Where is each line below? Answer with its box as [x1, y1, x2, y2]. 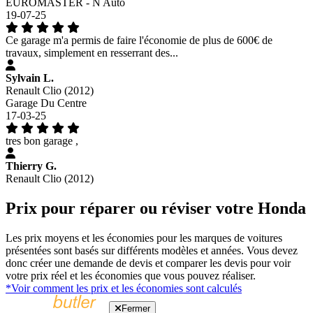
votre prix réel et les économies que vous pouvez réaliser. [6, 270, 256, 282]
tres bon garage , [6, 135, 78, 147]
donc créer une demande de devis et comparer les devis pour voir [6, 257, 291, 270]
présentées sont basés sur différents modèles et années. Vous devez [6, 245, 298, 257]
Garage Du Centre [6, 97, 87, 110]
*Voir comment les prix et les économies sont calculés [6, 282, 242, 295]
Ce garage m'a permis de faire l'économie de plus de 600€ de [6, 34, 272, 47]
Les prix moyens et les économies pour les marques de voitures [6, 232, 282, 245]
